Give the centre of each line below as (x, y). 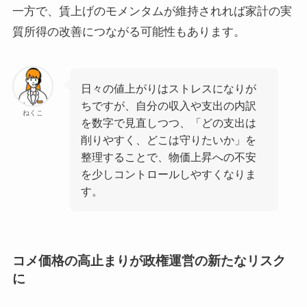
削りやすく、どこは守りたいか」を (169, 139)
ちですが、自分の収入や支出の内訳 (169, 105)
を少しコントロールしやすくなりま (169, 174)
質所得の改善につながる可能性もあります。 (128, 32)
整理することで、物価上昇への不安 (169, 157)
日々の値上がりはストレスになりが (169, 88)
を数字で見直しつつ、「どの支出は (169, 122)
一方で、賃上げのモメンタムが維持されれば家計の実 (152, 12)
